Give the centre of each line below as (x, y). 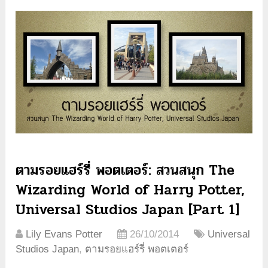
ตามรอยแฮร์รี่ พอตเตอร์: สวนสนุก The (125, 170)
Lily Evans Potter (64, 234)
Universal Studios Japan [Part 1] (128, 210)
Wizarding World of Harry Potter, (130, 190)
